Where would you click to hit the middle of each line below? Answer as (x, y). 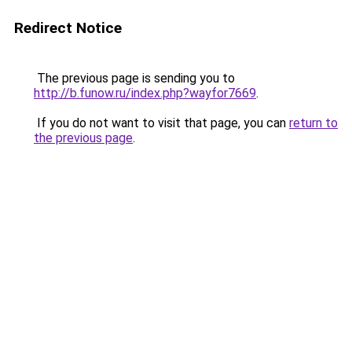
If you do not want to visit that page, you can (161, 123)
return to (313, 123)
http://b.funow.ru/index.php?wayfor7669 (145, 93)
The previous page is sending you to (134, 78)
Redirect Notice (68, 28)
